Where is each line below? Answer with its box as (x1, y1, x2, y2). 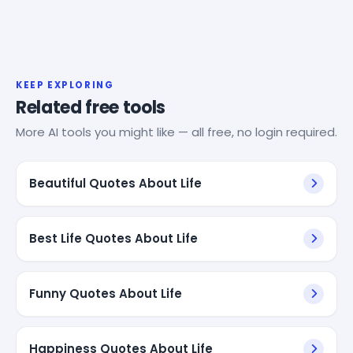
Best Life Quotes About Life (29, 229, 198, 247)
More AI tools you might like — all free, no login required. (16, 123, 337, 140)
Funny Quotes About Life (29, 284, 182, 302)
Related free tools (16, 95, 166, 120)
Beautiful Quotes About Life (29, 174, 202, 191)
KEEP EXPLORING (16, 78, 114, 91)
